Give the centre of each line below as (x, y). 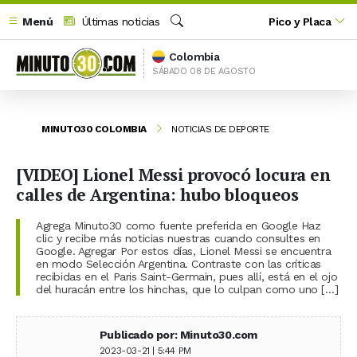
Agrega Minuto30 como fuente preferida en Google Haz (178, 225)
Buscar (187, 38)
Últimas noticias (119, 21)
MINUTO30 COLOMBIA (94, 129)
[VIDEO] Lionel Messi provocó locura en (173, 174)
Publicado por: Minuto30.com (178, 334)
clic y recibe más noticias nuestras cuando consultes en (178, 238)
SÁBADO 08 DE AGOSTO (204, 71)
